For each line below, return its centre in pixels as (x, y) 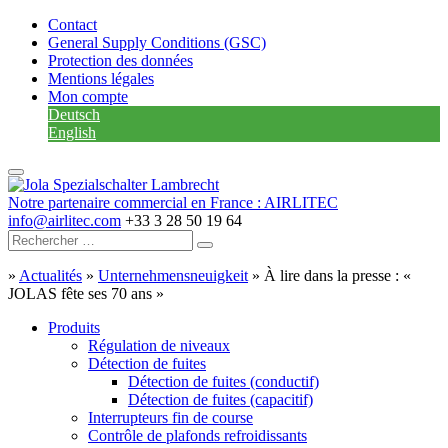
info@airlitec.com (64, 220)
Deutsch (74, 114)
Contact (72, 24)
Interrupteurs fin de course (170, 417)
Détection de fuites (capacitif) (220, 399)
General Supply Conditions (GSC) (157, 42)
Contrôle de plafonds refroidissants (197, 435)
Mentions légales (101, 78)
